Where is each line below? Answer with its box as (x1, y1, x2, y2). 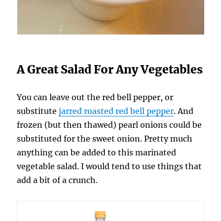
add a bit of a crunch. (17, 175, 98, 185)
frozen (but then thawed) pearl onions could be (17, 119, 202, 130)
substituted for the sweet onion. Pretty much (17, 133, 193, 144)
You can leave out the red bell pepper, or (17, 92, 174, 102)
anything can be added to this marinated (17, 147, 177, 157)
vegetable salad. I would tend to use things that (17, 161, 202, 171)
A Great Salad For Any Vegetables (17, 62, 203, 76)
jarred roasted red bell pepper (59, 106, 174, 116)
